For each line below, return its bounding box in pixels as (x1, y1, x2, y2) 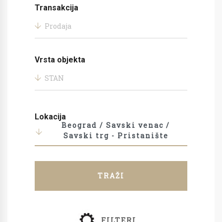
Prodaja (45, 21, 71, 31)
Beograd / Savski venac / (61, 120, 170, 130)
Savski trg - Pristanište (63, 131, 168, 140)
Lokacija (35, 112, 66, 121)
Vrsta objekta (35, 55, 85, 64)
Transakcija (35, 3, 78, 12)
